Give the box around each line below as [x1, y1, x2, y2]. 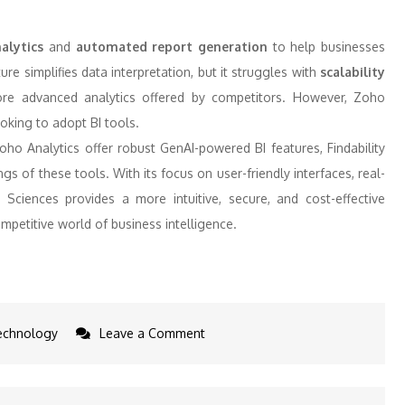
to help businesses [268, 39, 386, 54]
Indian [204, 375, 239, 391]
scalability [320, 64, 386, 80]
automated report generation [71, 39, 268, 54]
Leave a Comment [99, 325, 205, 341]
